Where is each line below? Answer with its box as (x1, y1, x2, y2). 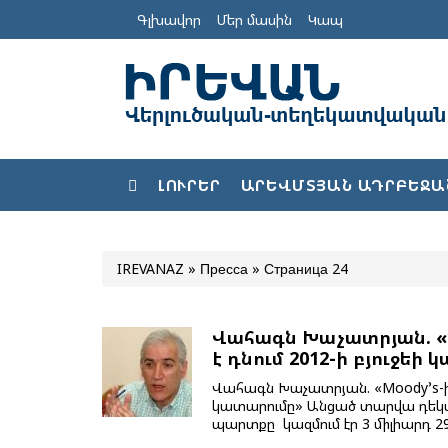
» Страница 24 (248, 259, 348, 279)
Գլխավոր (137, 10, 201, 30)
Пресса (200, 259, 248, 279)
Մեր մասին (217, 10, 292, 30)
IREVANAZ (117, 259, 184, 279)
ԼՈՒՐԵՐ (157, 175, 221, 196)
